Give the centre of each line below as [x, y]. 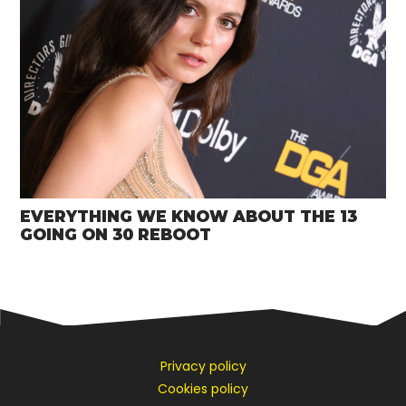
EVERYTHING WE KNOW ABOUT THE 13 [189, 217]
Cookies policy [203, 389]
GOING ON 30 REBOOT [116, 235]
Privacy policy [203, 366]
